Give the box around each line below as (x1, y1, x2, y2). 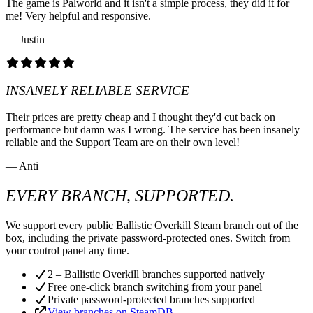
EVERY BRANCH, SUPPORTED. (6, 187, 234, 205)
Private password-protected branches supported (48, 293, 255, 306)
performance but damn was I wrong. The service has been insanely (6, 124, 300, 136)
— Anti (6, 160, 38, 173)
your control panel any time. (6, 245, 129, 257)
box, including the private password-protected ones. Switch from (6, 232, 290, 245)
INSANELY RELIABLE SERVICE (6, 82, 189, 98)
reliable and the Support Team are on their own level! (6, 136, 240, 149)
